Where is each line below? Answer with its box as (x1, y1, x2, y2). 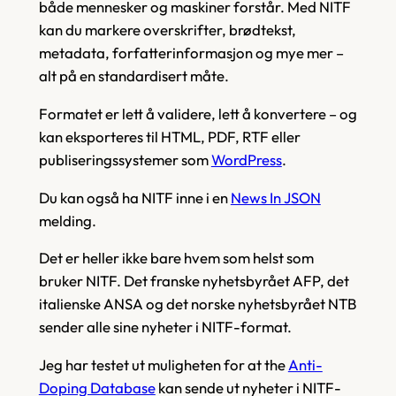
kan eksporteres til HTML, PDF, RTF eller (38, 126, 301, 146)
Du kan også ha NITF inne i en (38, 187, 231, 207)
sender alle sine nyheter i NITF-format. (38, 317, 292, 337)
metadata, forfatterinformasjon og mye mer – (38, 43, 344, 63)
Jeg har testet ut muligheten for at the (38, 355, 288, 375)
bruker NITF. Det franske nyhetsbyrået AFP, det (38, 271, 349, 291)
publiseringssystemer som (38, 149, 211, 169)
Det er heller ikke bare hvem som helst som (38, 248, 314, 268)
